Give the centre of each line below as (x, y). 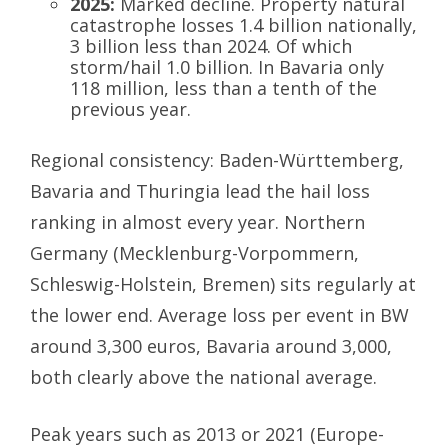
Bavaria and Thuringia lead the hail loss (200, 191)
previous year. (130, 109)
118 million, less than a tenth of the (223, 88)
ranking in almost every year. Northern (197, 222)
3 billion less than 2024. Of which (211, 46)
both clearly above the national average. (203, 377)
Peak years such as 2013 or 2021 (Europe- (207, 433)
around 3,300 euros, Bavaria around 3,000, (211, 346)
